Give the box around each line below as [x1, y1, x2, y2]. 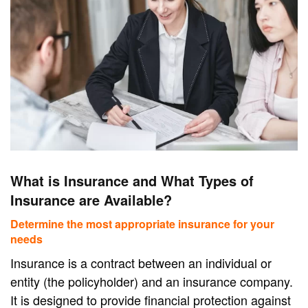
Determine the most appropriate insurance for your [10, 215, 274, 232]
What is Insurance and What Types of [10, 170, 254, 190]
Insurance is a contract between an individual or [10, 253, 272, 272]
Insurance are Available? [10, 189, 172, 210]
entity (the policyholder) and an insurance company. [10, 272, 293, 290]
